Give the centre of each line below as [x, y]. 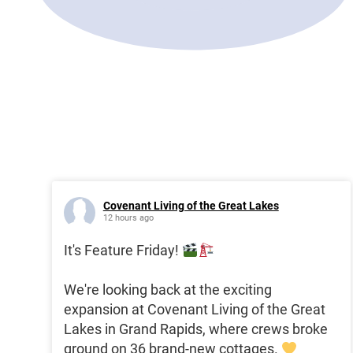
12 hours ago [128, 218]
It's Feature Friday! [123, 251]
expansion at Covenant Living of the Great [194, 310]
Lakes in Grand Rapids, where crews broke [195, 329]
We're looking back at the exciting [167, 290]
